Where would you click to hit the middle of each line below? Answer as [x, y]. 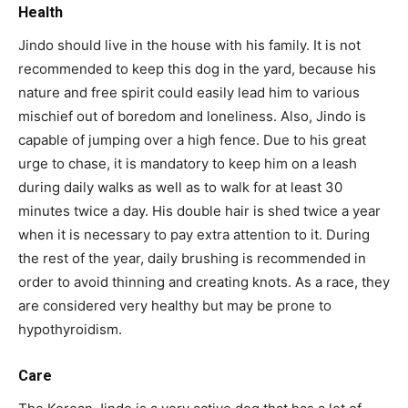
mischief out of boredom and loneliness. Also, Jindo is [192, 117]
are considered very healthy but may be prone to [175, 306]
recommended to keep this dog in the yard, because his [197, 69]
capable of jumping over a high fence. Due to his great [192, 140]
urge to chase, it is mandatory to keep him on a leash [188, 164]
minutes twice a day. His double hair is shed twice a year [199, 211]
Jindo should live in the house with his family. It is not [189, 46]
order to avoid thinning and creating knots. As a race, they [204, 282]
